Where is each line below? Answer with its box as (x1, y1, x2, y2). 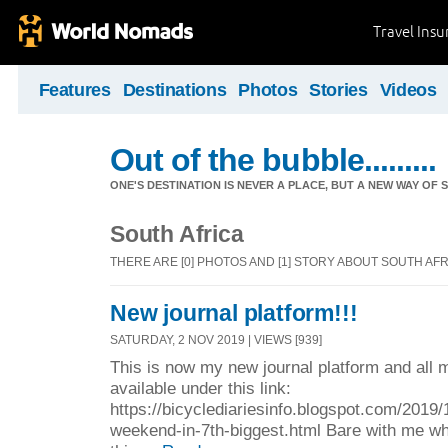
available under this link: (110, 377, 291, 398)
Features (38, 80, 111, 100)
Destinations (122, 80, 227, 100)
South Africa (110, 221, 244, 247)
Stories (309, 80, 368, 100)
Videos (379, 80, 437, 100)
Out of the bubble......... (110, 142, 437, 178)
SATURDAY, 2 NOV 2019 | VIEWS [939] (110, 333, 322, 347)
